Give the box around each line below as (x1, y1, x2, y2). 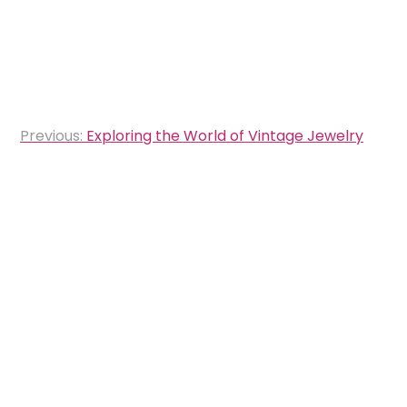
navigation (10, 141, 147, 175)
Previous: (20, 125, 83, 146)
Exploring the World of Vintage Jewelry (86, 125, 363, 146)
